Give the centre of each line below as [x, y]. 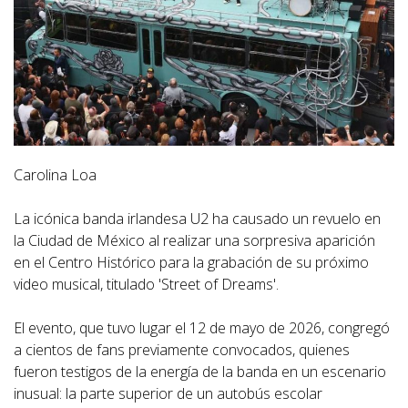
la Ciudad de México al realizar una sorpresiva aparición [194, 241]
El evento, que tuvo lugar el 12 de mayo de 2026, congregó [202, 328]
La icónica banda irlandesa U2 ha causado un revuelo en [197, 219]
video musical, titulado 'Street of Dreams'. [146, 285]
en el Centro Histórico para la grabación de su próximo [191, 263]
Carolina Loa [55, 175]
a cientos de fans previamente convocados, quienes [182, 350]
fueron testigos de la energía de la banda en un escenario [200, 372]
